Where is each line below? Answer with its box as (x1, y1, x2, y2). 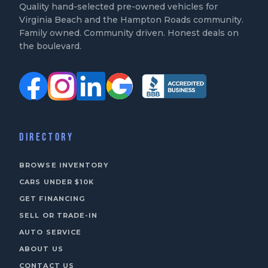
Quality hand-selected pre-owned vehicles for (19, 1, 218, 12)
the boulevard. (19, 41, 81, 51)
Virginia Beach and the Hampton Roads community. (19, 14, 243, 25)
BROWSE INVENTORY (19, 161, 109, 169)
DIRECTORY (19, 131, 74, 144)
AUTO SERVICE (19, 228, 82, 236)
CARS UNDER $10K (19, 178, 95, 186)
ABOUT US (19, 245, 63, 253)
